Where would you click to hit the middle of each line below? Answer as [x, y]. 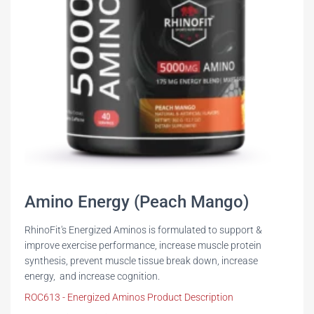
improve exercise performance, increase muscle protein [143, 245]
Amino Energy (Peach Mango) [137, 202]
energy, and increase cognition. [92, 276]
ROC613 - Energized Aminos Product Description [129, 297]
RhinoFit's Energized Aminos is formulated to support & [143, 230]
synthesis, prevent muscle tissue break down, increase [141, 260]
